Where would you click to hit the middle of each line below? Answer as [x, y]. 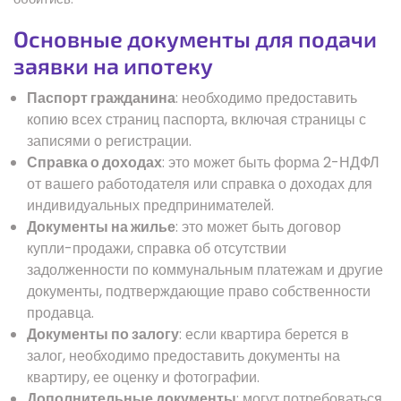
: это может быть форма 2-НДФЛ [271, 162]
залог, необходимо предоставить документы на [183, 355]
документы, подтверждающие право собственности [199, 291]
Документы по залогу [103, 334]
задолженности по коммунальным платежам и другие [205, 269]
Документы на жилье [101, 226]
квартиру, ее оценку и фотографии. [143, 377]
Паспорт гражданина [101, 98]
